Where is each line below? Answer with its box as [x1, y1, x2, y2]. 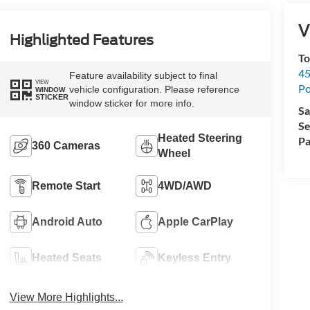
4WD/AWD [158, 180, 212, 192]
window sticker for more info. [69, 98, 194, 109]
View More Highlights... [9, 291, 123, 304]
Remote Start [31, 180, 100, 192]
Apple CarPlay [158, 216, 234, 228]
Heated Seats [31, 252, 102, 264]
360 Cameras [31, 140, 100, 152]
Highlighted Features [9, 32, 154, 49]
